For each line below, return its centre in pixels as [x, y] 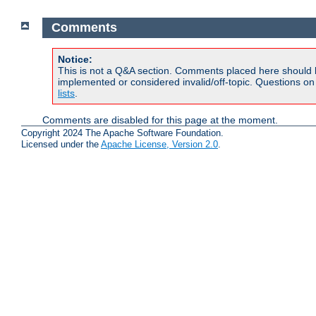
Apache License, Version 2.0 [159, 145]
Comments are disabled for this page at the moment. [160, 120]
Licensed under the [61, 145]
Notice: [75, 59]
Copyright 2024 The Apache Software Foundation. [122, 133]
